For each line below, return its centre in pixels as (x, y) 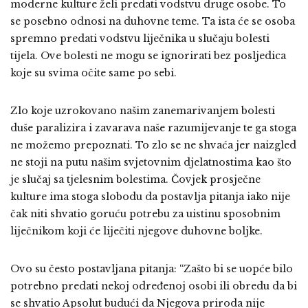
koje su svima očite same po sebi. (93, 73)
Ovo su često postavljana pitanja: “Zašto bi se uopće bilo (152, 269)
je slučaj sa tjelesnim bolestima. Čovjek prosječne (135, 179)
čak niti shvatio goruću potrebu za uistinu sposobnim (145, 214)
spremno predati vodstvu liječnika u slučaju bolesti (140, 38)
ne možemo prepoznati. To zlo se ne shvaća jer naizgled (153, 145)
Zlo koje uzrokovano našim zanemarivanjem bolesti (143, 111)
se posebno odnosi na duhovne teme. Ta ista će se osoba (153, 21)
